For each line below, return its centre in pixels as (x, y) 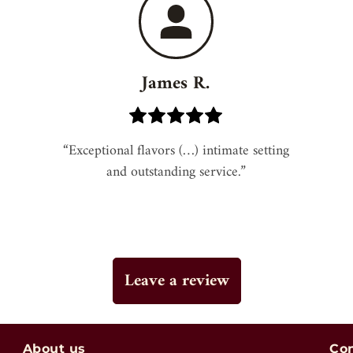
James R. (176, 84)
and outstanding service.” (176, 173)
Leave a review (176, 281)
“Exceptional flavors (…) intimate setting (176, 151)
